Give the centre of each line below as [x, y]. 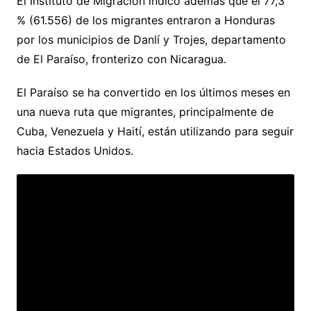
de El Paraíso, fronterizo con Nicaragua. [121, 59]
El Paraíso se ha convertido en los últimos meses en [153, 92]
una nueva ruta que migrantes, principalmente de [145, 111]
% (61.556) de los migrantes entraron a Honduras [145, 20]
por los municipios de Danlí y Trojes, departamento [151, 39]
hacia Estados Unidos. [75, 150]
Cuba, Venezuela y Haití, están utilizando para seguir [155, 131]
